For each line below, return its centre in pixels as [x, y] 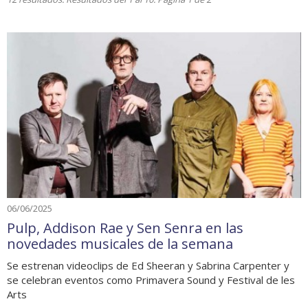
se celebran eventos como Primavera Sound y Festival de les [151, 280]
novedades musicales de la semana [120, 244]
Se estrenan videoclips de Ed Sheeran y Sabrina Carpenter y [148, 265]
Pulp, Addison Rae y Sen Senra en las [125, 228]
